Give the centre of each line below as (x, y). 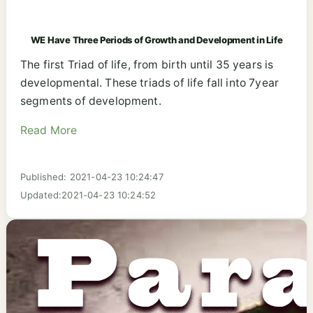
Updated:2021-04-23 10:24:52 (88, 195)
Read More (49, 130)
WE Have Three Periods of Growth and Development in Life (156, 39)
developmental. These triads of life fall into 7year (150, 83)
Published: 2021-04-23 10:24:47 (92, 176)
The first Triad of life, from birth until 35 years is (147, 65)
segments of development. (91, 101)
